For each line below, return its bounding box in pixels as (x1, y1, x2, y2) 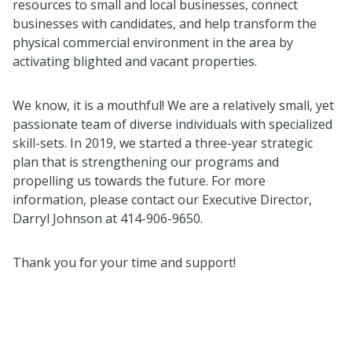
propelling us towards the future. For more (13, 171, 266, 189)
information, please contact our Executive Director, (13, 190, 312, 208)
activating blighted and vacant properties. (13, 52, 257, 70)
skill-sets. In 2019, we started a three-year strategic (13, 134, 313, 152)
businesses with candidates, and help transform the (13, 14, 317, 32)
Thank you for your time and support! (13, 253, 236, 271)
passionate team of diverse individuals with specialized (13, 115, 332, 133)
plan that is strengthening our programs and (13, 152, 279, 170)
